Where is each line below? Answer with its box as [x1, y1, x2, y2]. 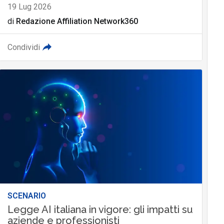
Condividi [7, 42, 40, 52]
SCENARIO [7, 191, 46, 201]
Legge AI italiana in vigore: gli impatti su [7, 203, 193, 216]
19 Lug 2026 [7, 2, 51, 12]
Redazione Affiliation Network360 [15, 16, 138, 26]
